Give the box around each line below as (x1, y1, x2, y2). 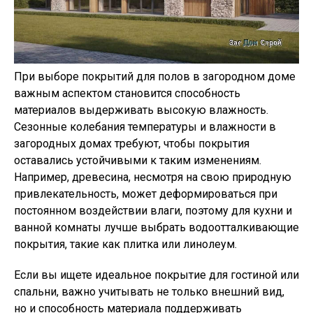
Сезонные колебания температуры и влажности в (14, 119, 276, 133)
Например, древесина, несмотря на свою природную (14, 170, 291, 184)
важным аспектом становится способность (14, 86, 240, 100)
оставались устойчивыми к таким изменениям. (14, 153, 261, 167)
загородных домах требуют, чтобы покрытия (14, 136, 249, 150)
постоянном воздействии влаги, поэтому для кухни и (14, 203, 292, 217)
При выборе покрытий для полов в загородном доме (14, 69, 296, 83)
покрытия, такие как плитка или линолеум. (14, 237, 237, 251)
